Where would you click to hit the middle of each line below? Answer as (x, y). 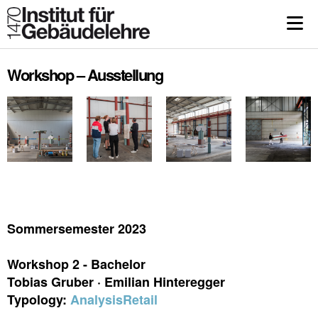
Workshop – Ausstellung (85, 75)
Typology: (39, 300)
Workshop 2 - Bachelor (76, 264)
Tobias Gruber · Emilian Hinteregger (116, 282)
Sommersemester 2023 (77, 229)
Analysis (97, 300)
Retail (140, 300)
